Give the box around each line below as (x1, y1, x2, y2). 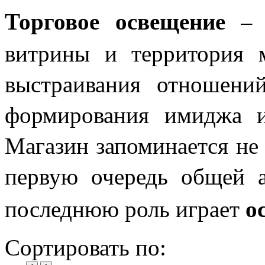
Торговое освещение (5, 3, 225, 37)
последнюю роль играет (5, 192, 245, 224)
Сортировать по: (5, 234, 166, 260)
